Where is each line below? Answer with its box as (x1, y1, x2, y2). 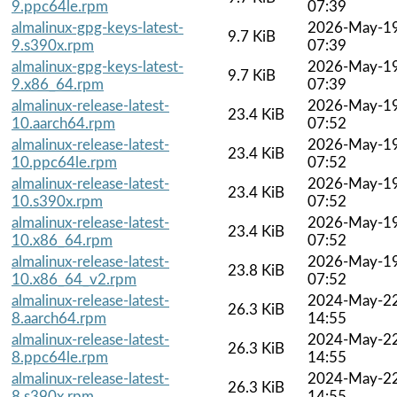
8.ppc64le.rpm (12, 349, 108, 365)
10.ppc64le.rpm (12, 154, 117, 170)
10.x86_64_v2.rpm (12, 271, 136, 287)
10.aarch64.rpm (12, 115, 115, 131)
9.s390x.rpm (12, 37, 94, 53)
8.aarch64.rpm (12, 310, 106, 326)
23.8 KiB (228, 262, 284, 278)
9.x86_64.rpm (12, 76, 104, 92)
